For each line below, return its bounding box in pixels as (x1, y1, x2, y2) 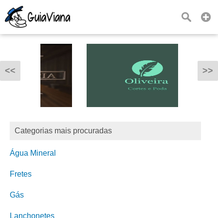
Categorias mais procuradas (15, 127, 112, 135)
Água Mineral (10, 149, 56, 157)
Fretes (10, 170, 32, 178)
